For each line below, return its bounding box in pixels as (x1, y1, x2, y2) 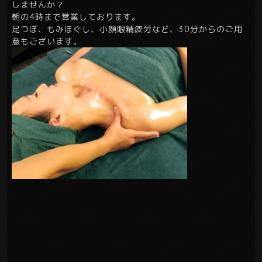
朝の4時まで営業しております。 (12, 11, 140, 23)
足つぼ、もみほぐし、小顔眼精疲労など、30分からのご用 (12, 23, 243, 35)
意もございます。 (12, 36, 82, 47)
